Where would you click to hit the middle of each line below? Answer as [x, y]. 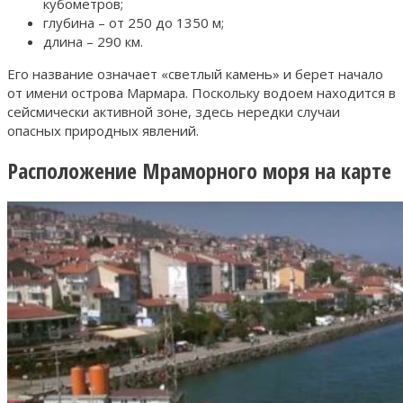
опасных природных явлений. [103, 130]
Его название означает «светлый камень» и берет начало [195, 73]
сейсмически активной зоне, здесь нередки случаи [174, 111]
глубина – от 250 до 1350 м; [134, 22]
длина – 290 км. [93, 41]
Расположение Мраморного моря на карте [199, 170]
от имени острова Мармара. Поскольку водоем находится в [201, 92]
